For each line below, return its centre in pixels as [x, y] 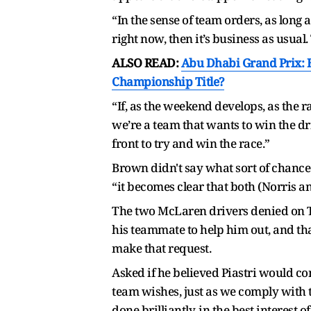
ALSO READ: [146, 62]
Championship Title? [168, 81]
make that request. [161, 248]
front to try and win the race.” [191, 143]
